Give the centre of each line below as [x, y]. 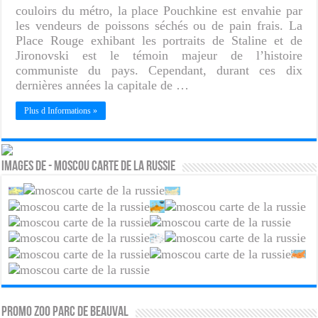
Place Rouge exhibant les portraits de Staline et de [159, 40]
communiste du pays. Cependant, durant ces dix [159, 70]
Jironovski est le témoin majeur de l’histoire [159, 55]
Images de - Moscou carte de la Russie [89, 166]
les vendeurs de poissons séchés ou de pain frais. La [159, 25]
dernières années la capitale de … [103, 85]
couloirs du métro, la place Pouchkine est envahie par [159, 10]
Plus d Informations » [61, 110]
